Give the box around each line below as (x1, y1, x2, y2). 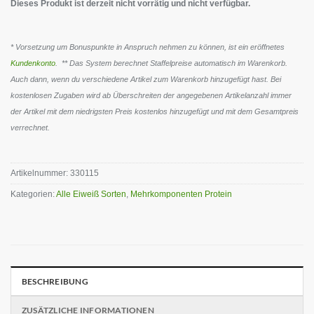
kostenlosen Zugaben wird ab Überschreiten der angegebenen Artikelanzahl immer (11, 90, 292, 100)
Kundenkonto (11, 58, 55, 67)
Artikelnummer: (11, 168, 70, 178)
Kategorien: (11, 189, 56, 199)
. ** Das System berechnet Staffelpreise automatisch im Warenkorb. (55, 58, 287, 67)
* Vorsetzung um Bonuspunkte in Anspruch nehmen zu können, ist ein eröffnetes (11, 42, 285, 51)
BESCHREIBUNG (22, 275, 88, 287)
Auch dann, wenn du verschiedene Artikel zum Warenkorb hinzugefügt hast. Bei (11, 74, 281, 83)
